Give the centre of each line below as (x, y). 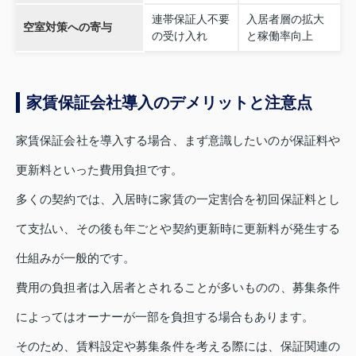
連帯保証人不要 (190, 19)
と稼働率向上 (279, 36)
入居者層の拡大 (285, 19)
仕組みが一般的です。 (75, 258)
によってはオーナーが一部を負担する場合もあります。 (165, 317)
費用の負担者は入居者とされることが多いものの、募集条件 (178, 288)
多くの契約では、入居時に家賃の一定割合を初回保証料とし (178, 199)
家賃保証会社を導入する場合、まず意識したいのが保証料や (178, 141)
